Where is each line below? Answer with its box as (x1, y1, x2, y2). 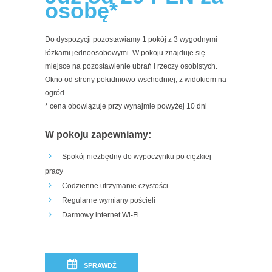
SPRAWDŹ (83, 262, 117, 269)
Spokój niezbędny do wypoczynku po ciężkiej (61, 152, 211, 161)
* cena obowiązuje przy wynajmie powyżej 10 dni (45, 102, 207, 110)
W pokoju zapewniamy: (45, 129, 151, 140)
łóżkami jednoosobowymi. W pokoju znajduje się (45, 49, 205, 57)
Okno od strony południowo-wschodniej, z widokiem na (45, 75, 226, 84)
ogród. (45, 89, 66, 97)
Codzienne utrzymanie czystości (61, 182, 168, 190)
